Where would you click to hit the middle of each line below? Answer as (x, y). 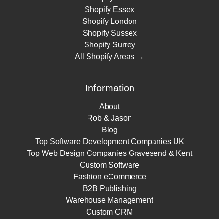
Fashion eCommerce (109, 177)
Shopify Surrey (109, 44)
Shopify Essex (109, 9)
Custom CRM (109, 212)
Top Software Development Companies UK (109, 142)
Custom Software (109, 165)
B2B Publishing (109, 189)
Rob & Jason (109, 118)
